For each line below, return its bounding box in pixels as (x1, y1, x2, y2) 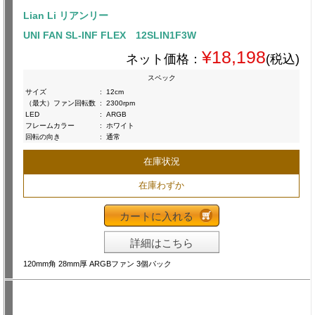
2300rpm (106, 98, 135, 107)
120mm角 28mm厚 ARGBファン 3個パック (23, 259, 172, 268)
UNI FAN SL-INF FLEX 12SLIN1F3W (23, 29, 196, 41)
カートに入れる (119, 210, 193, 222)
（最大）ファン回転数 (25, 98, 96, 107)
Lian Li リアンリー (23, 9, 108, 21)
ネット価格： (126, 51, 202, 66)
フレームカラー (25, 121, 75, 129)
